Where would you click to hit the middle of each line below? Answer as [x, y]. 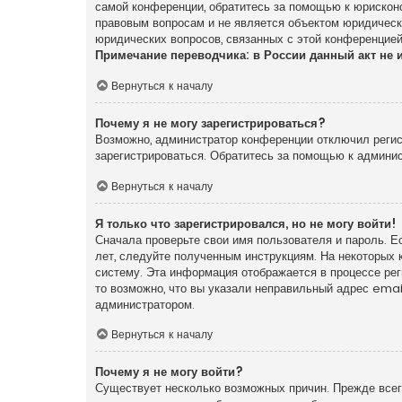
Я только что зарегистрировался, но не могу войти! [246, 223]
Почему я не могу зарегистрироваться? [210, 123]
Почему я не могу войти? [169, 372]
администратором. [145, 304]
